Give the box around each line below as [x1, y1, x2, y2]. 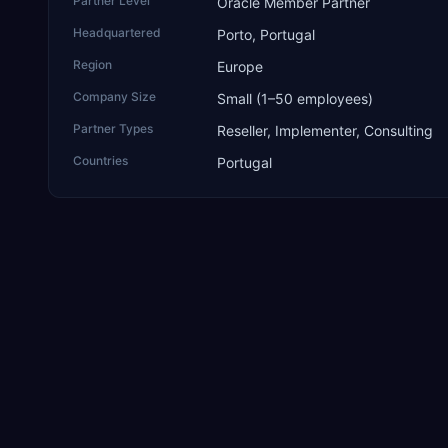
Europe [217, 58, 263, 75]
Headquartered [73, 25, 161, 40]
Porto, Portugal [217, 26, 315, 43]
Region [73, 57, 112, 72]
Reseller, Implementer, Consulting [217, 122, 433, 139]
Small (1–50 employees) [217, 90, 373, 107]
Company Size [73, 89, 156, 104]
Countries [73, 153, 128, 168]
